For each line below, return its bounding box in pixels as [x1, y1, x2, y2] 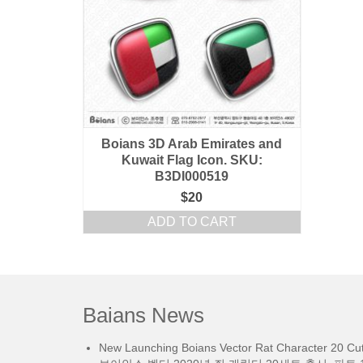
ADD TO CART [147, 214, 237, 228]
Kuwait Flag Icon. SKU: [121, 152, 263, 167]
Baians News [83, 302, 204, 327]
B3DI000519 [155, 169, 229, 183]
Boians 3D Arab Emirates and [101, 136, 283, 151]
